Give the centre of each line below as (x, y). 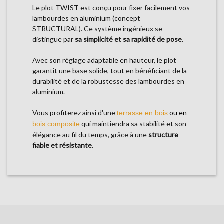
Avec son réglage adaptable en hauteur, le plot (104, 60)
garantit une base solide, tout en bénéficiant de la (110, 70)
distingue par (54, 39)
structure (163, 134)
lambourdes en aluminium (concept (86, 18)
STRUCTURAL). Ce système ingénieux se (97, 28)
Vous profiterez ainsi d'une (75, 112)
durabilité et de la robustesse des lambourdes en (108, 81)
